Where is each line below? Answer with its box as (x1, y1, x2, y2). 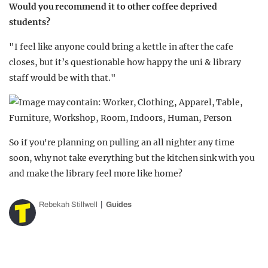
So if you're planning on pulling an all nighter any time (9, 137, 234, 148)
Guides (106, 200, 132, 209)
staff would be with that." (9, 72, 116, 83)
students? (9, 17, 50, 28)
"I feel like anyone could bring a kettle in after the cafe (9, 41, 233, 52)
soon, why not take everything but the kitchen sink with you (9, 153, 255, 163)
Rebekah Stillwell (39, 200, 98, 209)
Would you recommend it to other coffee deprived (9, 1, 218, 12)
